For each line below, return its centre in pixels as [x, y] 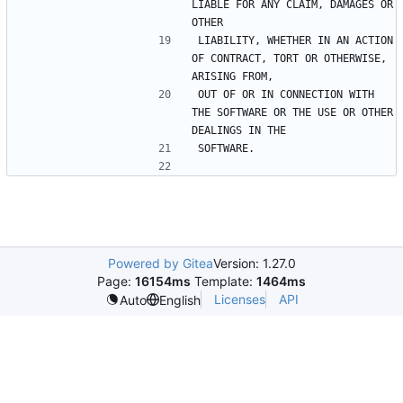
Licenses [239, 299]
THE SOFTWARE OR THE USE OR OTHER [292, 112]
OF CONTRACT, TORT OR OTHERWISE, [289, 58]
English [179, 300]
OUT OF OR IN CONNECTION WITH [286, 94]
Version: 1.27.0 [254, 263]
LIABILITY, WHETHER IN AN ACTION [296, 40]
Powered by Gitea [160, 263]
